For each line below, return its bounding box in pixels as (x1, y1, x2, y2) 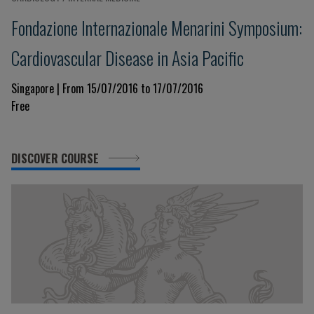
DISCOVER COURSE (11, 150, 102, 167)
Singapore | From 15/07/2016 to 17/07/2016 (11, 80, 203, 97)
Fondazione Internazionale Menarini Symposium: (11, 14, 302, 41)
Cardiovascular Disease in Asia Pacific (11, 44, 244, 71)
